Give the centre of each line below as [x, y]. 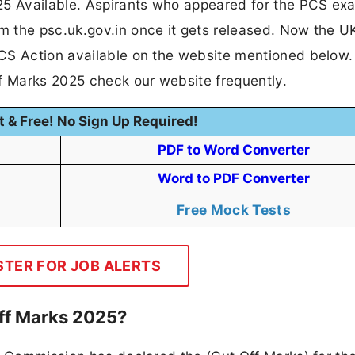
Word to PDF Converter [234, 179]
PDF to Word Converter [234, 150]
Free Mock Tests [234, 210]
